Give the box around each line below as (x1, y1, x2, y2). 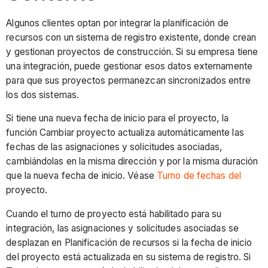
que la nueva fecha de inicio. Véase (6, 170, 157, 182)
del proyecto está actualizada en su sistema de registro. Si (6, 251, 251, 263)
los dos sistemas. (6, 89, 80, 100)
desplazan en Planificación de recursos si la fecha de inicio (6, 236, 252, 248)
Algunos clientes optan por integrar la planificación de (6, 17, 229, 29)
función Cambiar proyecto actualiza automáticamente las (6, 127, 244, 139)
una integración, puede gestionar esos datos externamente (6, 60, 252, 72)
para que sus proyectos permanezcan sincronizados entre (6, 74, 251, 86)
